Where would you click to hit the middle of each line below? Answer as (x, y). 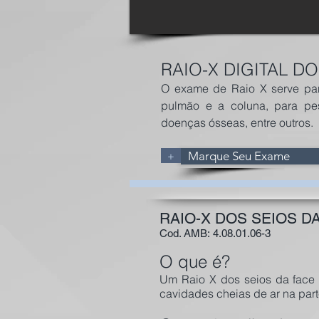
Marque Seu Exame (239, 156)
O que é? (195, 262)
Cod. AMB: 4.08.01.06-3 (215, 233)
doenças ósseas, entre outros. (237, 122)
